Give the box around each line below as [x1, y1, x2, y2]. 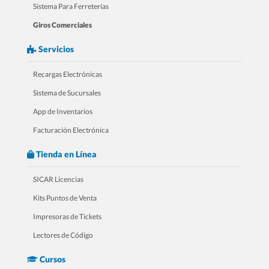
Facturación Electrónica [33, 125, 109, 134]
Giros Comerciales [33, 20, 92, 29]
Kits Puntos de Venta [33, 193, 97, 202]
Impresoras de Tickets [33, 211, 101, 221]
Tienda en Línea [34, 148, 97, 159]
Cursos [38, 253, 65, 264]
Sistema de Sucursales [33, 88, 101, 97]
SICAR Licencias [33, 174, 83, 184]
